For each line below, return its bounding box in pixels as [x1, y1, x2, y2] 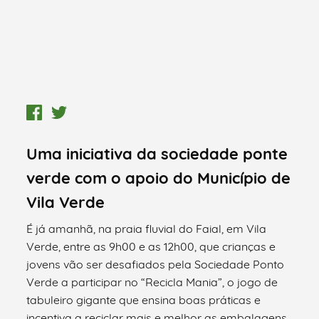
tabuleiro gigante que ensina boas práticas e [26, 292, 261, 307]
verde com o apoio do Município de [26, 167, 291, 188]
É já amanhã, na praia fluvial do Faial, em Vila [26, 221, 267, 236]
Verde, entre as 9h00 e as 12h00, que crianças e [26, 239, 276, 253]
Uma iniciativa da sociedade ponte [26, 143, 288, 164]
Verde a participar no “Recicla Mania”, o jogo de [26, 274, 278, 289]
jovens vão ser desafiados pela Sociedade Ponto [26, 256, 285, 271]
